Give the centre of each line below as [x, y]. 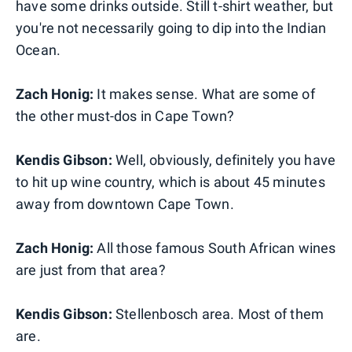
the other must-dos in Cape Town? [125, 115]
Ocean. [38, 49]
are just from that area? [91, 269]
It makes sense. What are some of [204, 93]
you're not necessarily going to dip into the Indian [171, 27]
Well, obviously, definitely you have [224, 159]
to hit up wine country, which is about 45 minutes [170, 181]
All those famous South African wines [215, 247]
